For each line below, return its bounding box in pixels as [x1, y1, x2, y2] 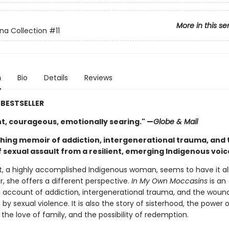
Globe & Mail [153, 117, 198, 127]
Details [43, 73, 68, 83]
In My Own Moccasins [131, 176, 208, 186]
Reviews [84, 73, 112, 83]
